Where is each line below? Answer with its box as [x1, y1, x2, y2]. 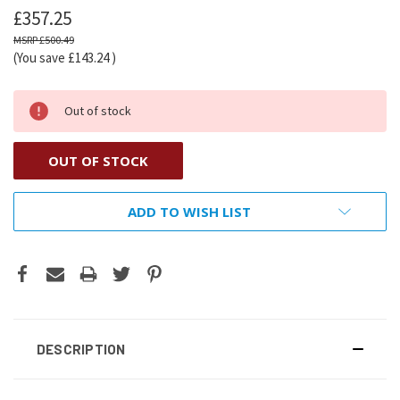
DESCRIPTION [36, 340, 126, 357]
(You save [13, 48, 65, 66]
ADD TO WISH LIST [128, 202, 251, 221]
